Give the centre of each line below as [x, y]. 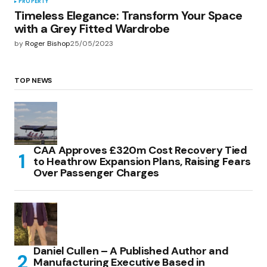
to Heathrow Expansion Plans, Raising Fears [142, 161]
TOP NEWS [33, 80]
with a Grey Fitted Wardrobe [92, 29]
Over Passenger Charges [97, 173]
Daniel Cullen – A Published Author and [131, 251]
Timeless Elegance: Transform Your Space [128, 16]
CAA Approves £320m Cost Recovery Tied [140, 150]
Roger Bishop [48, 44]
